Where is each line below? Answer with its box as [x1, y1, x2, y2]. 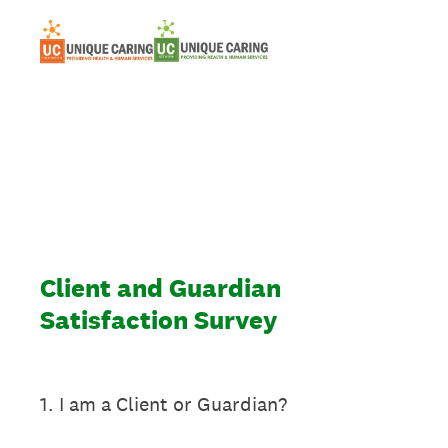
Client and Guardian [40, 271, 281, 304]
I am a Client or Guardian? [59, 391, 287, 417]
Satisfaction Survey [40, 303, 277, 336]
